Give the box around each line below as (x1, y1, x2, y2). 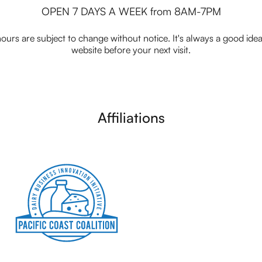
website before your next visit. (71, 43, 191, 56)
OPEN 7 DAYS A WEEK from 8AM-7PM (41, 4, 221, 18)
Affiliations (97, 108, 165, 126)
